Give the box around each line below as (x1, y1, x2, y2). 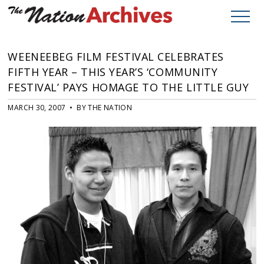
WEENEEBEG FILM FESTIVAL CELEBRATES (8, 49, 224, 64)
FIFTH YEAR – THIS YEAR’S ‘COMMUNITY (8, 65, 218, 80)
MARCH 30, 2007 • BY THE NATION (8, 103, 132, 113)
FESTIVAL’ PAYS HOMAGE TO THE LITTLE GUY (8, 80, 249, 95)
